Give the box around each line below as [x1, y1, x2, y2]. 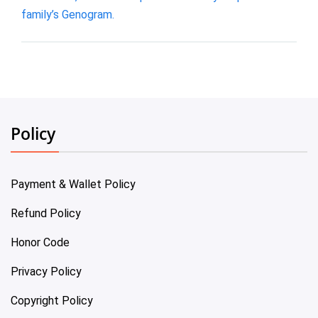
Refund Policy [11, 206, 81, 220]
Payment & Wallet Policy [11, 177, 136, 191]
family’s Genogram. [21, 7, 114, 21]
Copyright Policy [11, 293, 93, 307]
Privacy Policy [11, 264, 82, 278]
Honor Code [11, 235, 70, 249]
